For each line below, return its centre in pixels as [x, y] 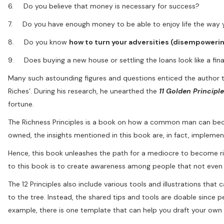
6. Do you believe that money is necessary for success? [104, 6]
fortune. [21, 104]
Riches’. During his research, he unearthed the [83, 91]
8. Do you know [38, 42]
